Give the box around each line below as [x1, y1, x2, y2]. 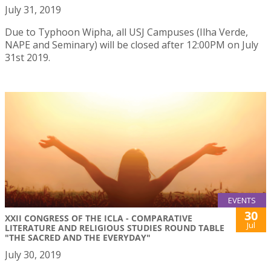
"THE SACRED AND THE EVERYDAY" [5, 231, 151, 243]
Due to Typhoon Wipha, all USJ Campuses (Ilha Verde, [5, 25, 248, 39]
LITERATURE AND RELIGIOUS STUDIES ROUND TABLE [5, 221, 224, 233]
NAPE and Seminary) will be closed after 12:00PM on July [5, 38, 258, 51]
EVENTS [228, 194, 256, 206]
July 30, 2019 [5, 247, 61, 261]
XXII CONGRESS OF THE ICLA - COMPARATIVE [5, 212, 192, 224]
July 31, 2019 [5, 2, 61, 16]
